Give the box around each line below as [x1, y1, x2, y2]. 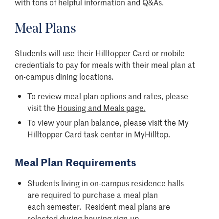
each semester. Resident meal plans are [27, 200, 170, 212]
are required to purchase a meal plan [27, 189, 158, 200]
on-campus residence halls [89, 177, 184, 188]
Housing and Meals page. [57, 102, 146, 113]
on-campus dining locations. [15, 70, 113, 82]
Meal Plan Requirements [15, 154, 137, 169]
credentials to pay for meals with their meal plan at [15, 59, 195, 70]
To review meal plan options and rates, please [27, 90, 188, 101]
